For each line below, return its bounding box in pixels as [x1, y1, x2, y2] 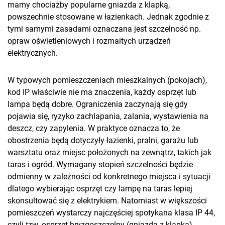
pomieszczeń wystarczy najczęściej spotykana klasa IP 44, [8, 208, 215, 218]
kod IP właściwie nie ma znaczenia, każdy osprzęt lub [8, 87, 196, 97]
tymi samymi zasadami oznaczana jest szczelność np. [8, 24, 201, 34]
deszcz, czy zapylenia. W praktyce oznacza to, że [8, 124, 180, 134]
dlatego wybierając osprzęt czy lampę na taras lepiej [8, 184, 192, 194]
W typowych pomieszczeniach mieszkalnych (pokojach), [8, 75, 207, 85]
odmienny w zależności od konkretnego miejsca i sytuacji [8, 172, 210, 182]
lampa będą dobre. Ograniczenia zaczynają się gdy [8, 99, 188, 109]
